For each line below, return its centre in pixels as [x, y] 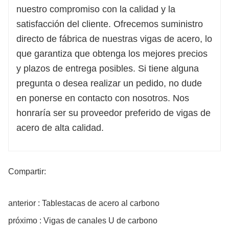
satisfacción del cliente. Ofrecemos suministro [110, 24]
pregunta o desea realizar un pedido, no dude [109, 84]
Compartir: [27, 172]
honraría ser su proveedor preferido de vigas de [113, 113]
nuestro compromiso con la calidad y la [96, 9]
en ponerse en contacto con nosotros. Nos [103, 98]
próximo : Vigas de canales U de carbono [83, 221]
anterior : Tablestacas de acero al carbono [84, 203]
